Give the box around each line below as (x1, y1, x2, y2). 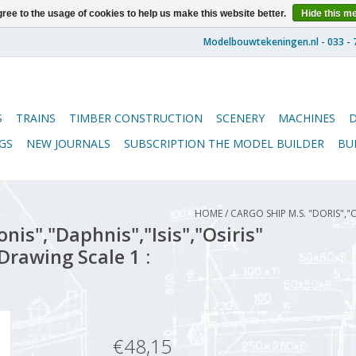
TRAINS (16, 110, 56, 126)
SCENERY (216, 110, 265, 126)
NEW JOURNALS (26, 136, 110, 151)
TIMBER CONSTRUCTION (69, 110, 203, 126)
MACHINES (278, 110, 335, 126)
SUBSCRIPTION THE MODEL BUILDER (124, 136, 324, 151)
